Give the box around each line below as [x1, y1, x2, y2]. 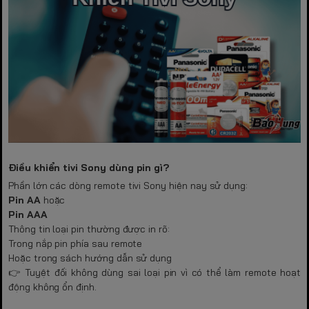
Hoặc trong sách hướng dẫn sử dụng [8, 251, 172, 264]
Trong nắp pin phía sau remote [8, 237, 143, 250]
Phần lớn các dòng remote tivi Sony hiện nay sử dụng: [8, 179, 248, 192]
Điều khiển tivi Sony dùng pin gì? [8, 161, 170, 174]
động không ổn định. [8, 280, 97, 293]
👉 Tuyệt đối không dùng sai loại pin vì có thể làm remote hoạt [8, 266, 301, 279]
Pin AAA [8, 208, 48, 221]
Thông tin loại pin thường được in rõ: [8, 222, 170, 235]
